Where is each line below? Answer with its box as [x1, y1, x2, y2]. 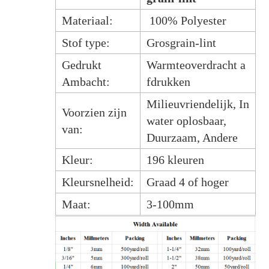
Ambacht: [61, 75, 110, 89]
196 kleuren [146, 153, 204, 167]
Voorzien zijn [61, 106, 127, 119]
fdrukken [146, 75, 190, 89]
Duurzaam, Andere [146, 131, 238, 145]
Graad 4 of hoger [146, 175, 229, 189]
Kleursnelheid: [61, 175, 134, 189]
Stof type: [61, 36, 110, 50]
